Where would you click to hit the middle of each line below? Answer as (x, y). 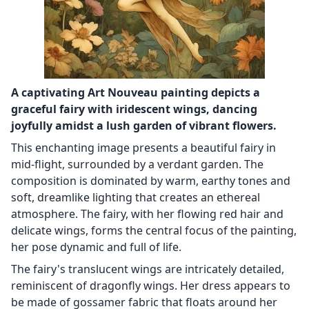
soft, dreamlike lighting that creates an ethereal (136, 198)
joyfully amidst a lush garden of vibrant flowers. (144, 126)
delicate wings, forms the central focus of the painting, (154, 231)
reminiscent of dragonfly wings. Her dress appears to (151, 286)
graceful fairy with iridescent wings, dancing (134, 109)
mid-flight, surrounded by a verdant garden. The (137, 165)
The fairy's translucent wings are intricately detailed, (148, 269)
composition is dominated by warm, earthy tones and (151, 181)
